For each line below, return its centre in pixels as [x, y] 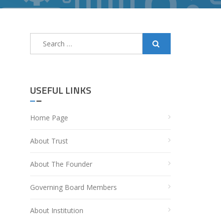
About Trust [49, 141]
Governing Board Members [74, 187]
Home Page [49, 118]
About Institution [57, 210]
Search [40, 38]
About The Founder [61, 164]
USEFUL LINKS [61, 90]
